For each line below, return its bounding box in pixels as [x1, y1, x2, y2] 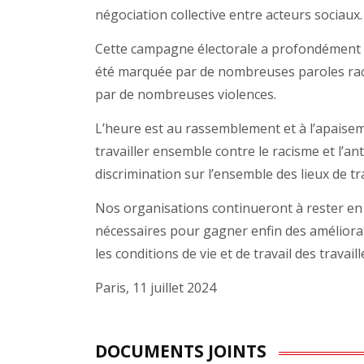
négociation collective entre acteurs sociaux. [95, 6, 362, 24]
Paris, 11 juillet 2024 [95, 279, 216, 297]
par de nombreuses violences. [95, 85, 276, 104]
